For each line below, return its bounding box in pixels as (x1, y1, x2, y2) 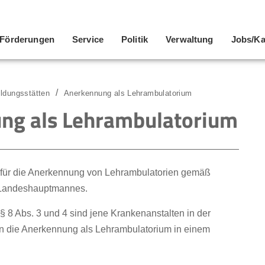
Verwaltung (166, 34, 214, 44)
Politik (121, 34, 148, 44)
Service (72, 34, 104, 44)
